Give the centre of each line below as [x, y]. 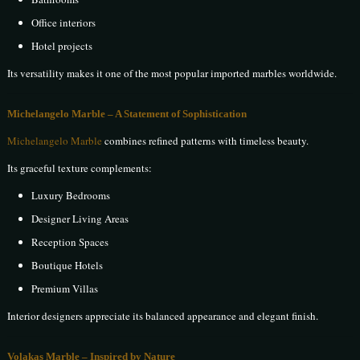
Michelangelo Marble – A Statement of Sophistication [127, 114]
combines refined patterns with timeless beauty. [206, 141]
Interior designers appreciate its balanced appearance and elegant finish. [163, 316]
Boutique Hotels [67, 266]
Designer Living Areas [80, 219]
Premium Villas [65, 289]
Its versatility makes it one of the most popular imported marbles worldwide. [172, 74]
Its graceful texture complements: [80, 168]
